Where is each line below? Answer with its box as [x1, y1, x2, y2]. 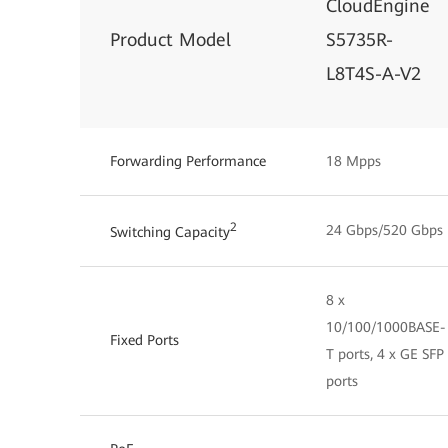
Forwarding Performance [110, 153, 266, 169]
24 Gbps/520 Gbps [326, 222, 443, 238]
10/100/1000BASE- [326, 319, 446, 335]
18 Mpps [326, 153, 381, 169]
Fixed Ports [110, 332, 179, 348]
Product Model [110, 29, 231, 50]
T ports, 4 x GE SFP [326, 346, 444, 362]
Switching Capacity [110, 223, 230, 240]
